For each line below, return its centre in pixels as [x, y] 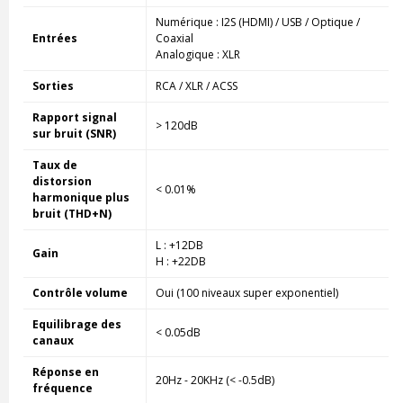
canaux [53, 340]
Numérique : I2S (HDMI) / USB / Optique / [257, 22]
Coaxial [174, 38]
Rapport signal [74, 117]
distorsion [62, 181]
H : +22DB [180, 261]
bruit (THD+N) [72, 213]
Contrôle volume [80, 292]
